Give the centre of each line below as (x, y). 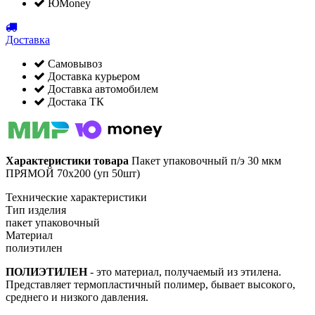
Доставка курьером (92, 77)
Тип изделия (36, 210)
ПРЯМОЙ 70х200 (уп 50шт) (73, 174)
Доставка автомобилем (102, 89)
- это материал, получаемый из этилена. (184, 272)
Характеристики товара (67, 161)
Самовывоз (73, 64)
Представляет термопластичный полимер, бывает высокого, (150, 285)
